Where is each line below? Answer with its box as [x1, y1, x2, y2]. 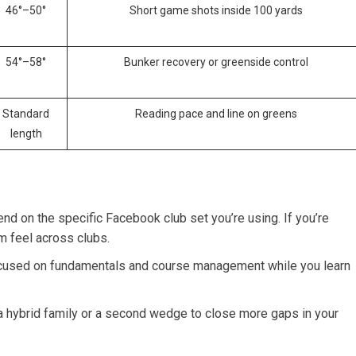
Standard [2, 107, 49, 121]
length [10, 127, 42, 141]
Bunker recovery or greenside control [124, 56, 308, 69]
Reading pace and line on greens [135, 107, 297, 121]
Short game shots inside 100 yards [130, 4, 303, 17]
